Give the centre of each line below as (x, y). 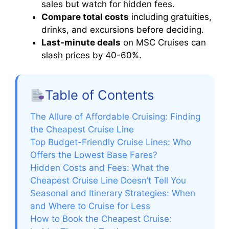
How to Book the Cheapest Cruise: (101, 219)
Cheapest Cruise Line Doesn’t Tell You (108, 181)
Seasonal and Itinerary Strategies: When (113, 193)
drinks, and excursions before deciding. (123, 29)
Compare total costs (85, 17)
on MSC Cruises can (163, 42)
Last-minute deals (81, 42)
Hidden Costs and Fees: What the (100, 168)
